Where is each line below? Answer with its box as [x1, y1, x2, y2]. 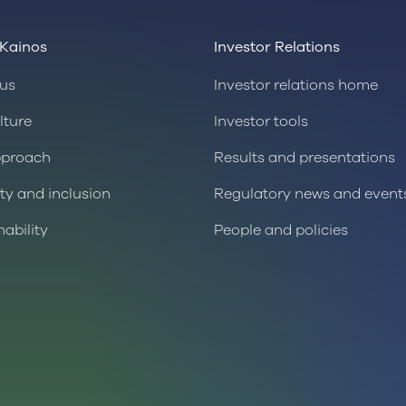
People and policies [214, 220, 348, 241]
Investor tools [214, 111, 308, 132]
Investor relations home [214, 75, 378, 96]
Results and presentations [214, 148, 395, 169]
